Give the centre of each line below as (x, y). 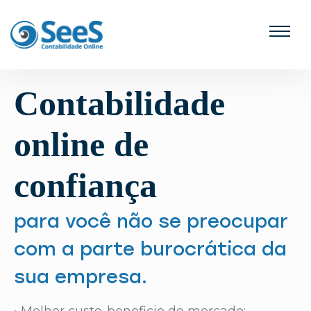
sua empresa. (81, 277)
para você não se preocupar (151, 221)
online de (81, 144)
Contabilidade (119, 103)
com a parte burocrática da (150, 249)
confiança (85, 185)
